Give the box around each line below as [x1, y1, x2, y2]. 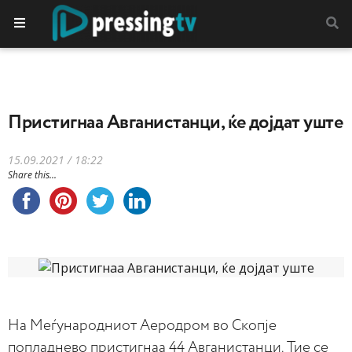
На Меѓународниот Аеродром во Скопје [8, 317, 277, 333]
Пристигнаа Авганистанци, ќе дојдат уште [8, 113, 343, 132]
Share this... [8, 168, 57, 181]
